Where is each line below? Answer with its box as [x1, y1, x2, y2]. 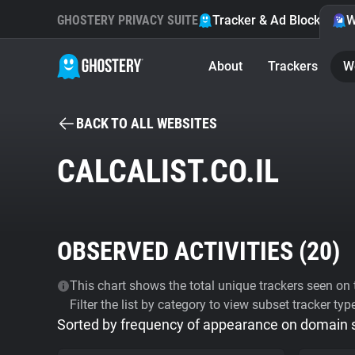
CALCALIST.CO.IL [57, 153, 279, 190]
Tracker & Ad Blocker [212, 13, 332, 28]
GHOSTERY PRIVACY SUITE [57, 13, 198, 28]
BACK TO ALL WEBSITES [76, 115, 217, 132]
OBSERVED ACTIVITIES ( [57, 236, 307, 266]
